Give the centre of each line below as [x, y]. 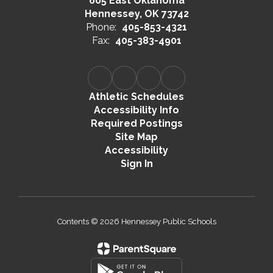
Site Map [136, 137]
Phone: [101, 27]
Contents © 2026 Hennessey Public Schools [136, 222]
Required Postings [136, 123]
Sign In [136, 164]
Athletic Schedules [136, 97]
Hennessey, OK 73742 [136, 14]
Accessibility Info [136, 110]
